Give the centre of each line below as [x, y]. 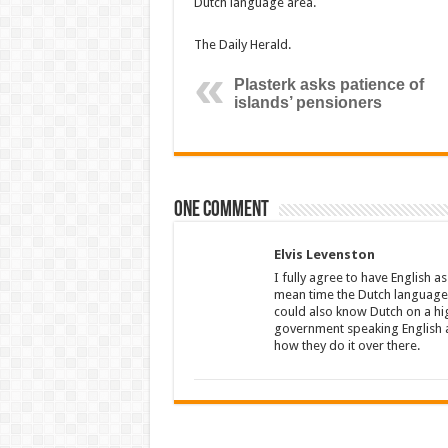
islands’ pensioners [307, 102]
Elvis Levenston [324, 254]
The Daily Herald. [242, 44]
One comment [221, 210]
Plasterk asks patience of [328, 84]
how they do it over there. [346, 345]
